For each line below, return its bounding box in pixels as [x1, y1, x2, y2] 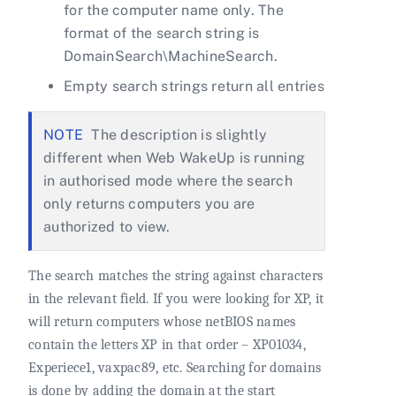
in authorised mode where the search [43, 172, 293, 190]
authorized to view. [43, 218, 170, 236]
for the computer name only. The [64, 2, 284, 19]
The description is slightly [91, 126, 267, 144]
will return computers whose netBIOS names [28, 314, 296, 331]
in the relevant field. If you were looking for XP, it [28, 291, 324, 308]
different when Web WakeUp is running [43, 149, 305, 167]
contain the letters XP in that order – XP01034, [28, 337, 306, 354]
